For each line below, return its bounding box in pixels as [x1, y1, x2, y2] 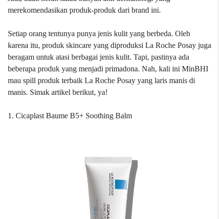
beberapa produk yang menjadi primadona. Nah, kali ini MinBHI [8, 65, 208, 73]
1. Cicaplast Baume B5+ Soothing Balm [8, 111, 132, 120]
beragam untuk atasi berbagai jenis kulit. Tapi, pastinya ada [8, 53, 189, 61]
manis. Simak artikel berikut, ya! [8, 88, 108, 96]
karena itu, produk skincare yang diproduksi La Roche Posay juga [8, 41, 211, 49]
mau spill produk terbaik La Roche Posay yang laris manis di [8, 76, 195, 85]
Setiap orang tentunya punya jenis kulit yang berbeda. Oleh [8, 29, 190, 38]
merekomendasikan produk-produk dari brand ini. [8, 6, 161, 14]
